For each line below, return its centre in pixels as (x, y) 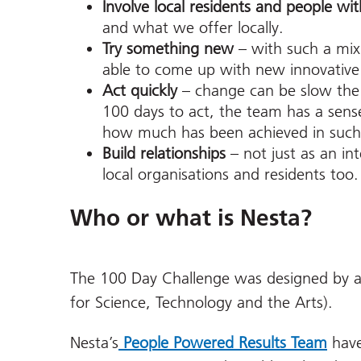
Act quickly (140, 91)
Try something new (170, 49)
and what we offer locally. (193, 28)
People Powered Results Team (225, 342)
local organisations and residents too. (230, 174)
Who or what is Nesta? (191, 217)
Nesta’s (94, 342)
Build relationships (166, 154)
